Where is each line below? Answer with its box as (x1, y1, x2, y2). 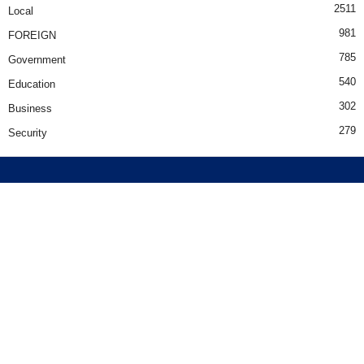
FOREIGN (8, 28, 56, 41)
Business (8, 102, 52, 115)
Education (8, 77, 55, 90)
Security (8, 126, 47, 139)
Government (8, 53, 66, 66)
